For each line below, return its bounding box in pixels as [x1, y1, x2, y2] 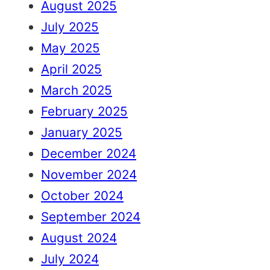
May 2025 [41, 40, 100, 56]
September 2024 [41, 209, 140, 225]
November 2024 [41, 167, 137, 183]
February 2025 [41, 104, 128, 119]
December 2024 [41, 146, 136, 162]
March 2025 [41, 83, 112, 98]
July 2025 [41, 19, 99, 35]
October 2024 [41, 188, 124, 204]
